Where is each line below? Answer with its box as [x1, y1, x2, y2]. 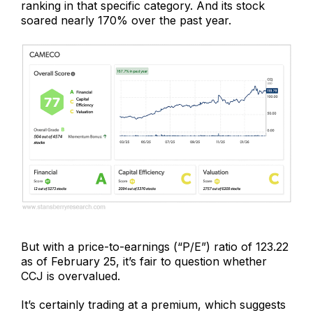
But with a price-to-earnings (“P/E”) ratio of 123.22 [21, 240, 289, 254]
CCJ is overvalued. [21, 269, 120, 284]
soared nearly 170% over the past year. [21, 13, 231, 27]
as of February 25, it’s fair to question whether [21, 254, 267, 269]
